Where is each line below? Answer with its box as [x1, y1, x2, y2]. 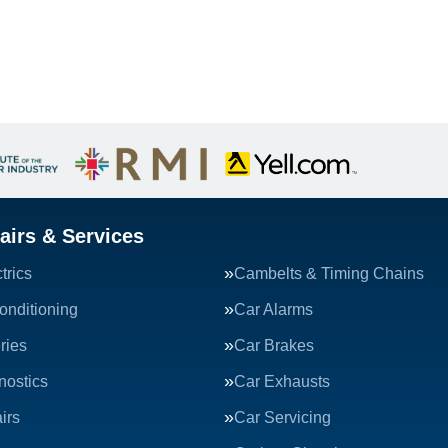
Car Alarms [234, 301, 313, 318]
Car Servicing [234, 409, 331, 426]
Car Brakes [234, 337, 314, 354]
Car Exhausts [234, 373, 330, 390]
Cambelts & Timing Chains [234, 265, 424, 282]
